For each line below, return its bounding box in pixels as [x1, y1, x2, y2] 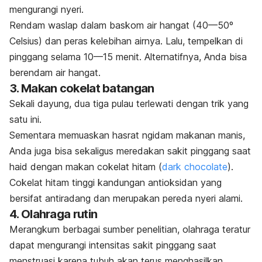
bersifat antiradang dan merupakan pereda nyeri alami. [9, 192, 243, 205]
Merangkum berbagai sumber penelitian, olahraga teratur [9, 223, 250, 236]
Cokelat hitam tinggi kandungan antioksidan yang [9, 177, 222, 189]
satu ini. [9, 113, 42, 126]
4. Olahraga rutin [9, 207, 98, 222]
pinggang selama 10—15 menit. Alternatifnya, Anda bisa [9, 51, 247, 63]
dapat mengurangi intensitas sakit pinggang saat [9, 239, 216, 251]
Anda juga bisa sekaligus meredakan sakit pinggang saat [9, 145, 251, 157]
